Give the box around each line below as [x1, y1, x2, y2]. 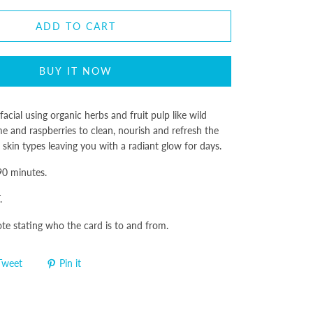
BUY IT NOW [39, 65, 112, 77]
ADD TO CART [36, 20, 116, 32]
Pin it [59, 257, 81, 270]
